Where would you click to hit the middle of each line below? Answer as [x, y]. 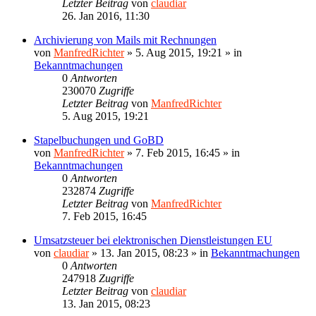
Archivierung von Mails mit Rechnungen [125, 39]
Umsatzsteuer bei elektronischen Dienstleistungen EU [153, 240]
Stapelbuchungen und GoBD [99, 140]
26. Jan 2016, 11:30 [106, 16]
